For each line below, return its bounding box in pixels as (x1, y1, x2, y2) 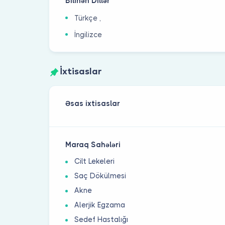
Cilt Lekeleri (74, 157, 115, 166)
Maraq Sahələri (65, 141, 121, 149)
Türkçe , (74, 14, 101, 22)
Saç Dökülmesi (74, 172, 127, 180)
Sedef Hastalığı (74, 215, 129, 224)
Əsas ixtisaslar (65, 99, 121, 108)
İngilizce (74, 30, 102, 39)
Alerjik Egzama (74, 201, 126, 209)
